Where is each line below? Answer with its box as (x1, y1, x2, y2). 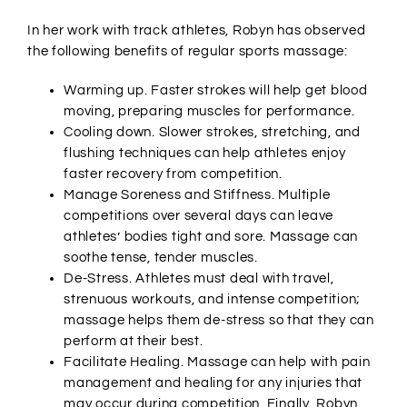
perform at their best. (64, 334, 203, 349)
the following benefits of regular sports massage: (27, 45, 348, 59)
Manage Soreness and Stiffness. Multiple (64, 188, 331, 203)
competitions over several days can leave (64, 209, 333, 223)
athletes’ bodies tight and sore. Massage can (64, 230, 358, 244)
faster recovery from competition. (64, 167, 283, 182)
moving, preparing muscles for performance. (64, 104, 355, 119)
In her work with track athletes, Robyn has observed (27, 24, 366, 38)
